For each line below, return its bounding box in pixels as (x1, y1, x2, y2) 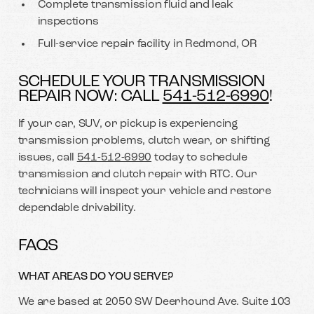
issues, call (18, 151, 77, 163)
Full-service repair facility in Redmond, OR (37, 38, 257, 50)
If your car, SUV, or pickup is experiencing (18, 118, 238, 130)
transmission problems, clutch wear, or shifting (18, 135, 271, 146)
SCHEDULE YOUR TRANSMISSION (18, 73, 265, 90)
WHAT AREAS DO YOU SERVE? (18, 271, 173, 282)
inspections (37, 15, 99, 27)
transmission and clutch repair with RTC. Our (18, 168, 257, 180)
